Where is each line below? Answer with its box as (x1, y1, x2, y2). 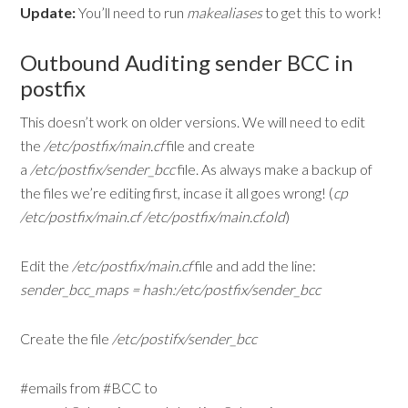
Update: (20, 4, 79, 21)
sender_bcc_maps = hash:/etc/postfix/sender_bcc (20, 280, 321, 298)
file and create (164, 137, 256, 154)
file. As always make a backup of (175, 160, 373, 178)
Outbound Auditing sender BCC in (20, 49, 354, 76)
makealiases (187, 4, 263, 21)
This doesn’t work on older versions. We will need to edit (20, 113, 366, 130)
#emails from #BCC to (20, 379, 158, 396)
